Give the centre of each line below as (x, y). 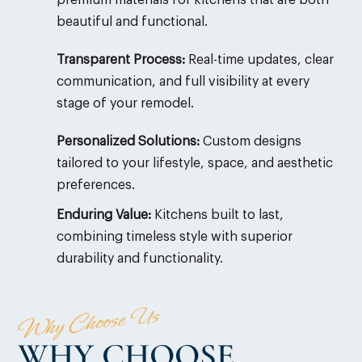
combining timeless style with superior (174, 236)
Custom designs (250, 141)
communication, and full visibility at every (183, 81)
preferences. (95, 185)
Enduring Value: (103, 215)
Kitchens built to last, (217, 215)
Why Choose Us (88, 322)
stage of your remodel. (125, 103)
